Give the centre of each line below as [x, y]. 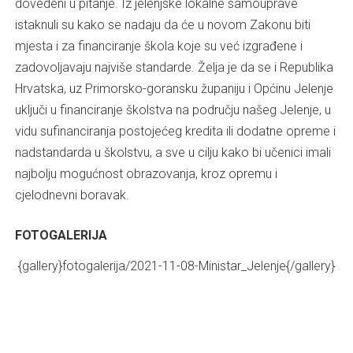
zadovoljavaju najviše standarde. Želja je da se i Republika [174, 67]
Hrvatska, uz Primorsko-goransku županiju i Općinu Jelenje [174, 89]
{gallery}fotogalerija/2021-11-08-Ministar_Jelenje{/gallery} [175, 266]
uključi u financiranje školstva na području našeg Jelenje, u [173, 110]
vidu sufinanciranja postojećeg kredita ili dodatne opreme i [175, 131]
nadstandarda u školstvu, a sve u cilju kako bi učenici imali [173, 152]
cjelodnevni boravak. [72, 195]
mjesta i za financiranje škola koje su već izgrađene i [159, 46]
